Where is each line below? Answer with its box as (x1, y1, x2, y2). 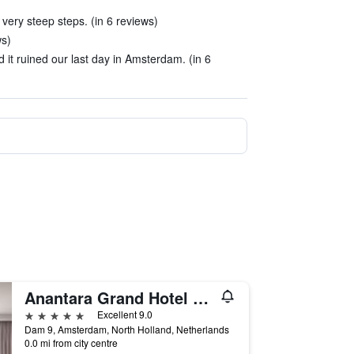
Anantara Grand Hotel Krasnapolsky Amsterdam (192, 286, 209, 309)
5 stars (23, 307, 61, 322)
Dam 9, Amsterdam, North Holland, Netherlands (24, 322, 229, 336)
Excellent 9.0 (96, 307, 153, 321)
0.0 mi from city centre (24, 336, 118, 349)
